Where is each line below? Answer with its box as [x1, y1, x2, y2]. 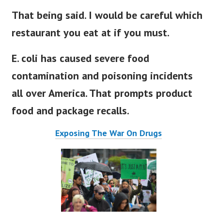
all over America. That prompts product [12, 93, 192, 107]
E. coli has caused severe [12, 58, 127, 72]
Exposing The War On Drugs [55, 134, 162, 145]
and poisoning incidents [79, 75, 193, 89]
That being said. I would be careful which [12, 15, 202, 29]
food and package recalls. [12, 110, 129, 124]
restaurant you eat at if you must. [12, 32, 170, 46]
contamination [12, 75, 79, 89]
